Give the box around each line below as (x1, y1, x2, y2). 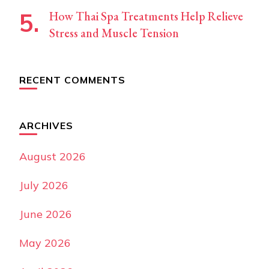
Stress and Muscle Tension (49, 25, 179, 41)
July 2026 (19, 178, 68, 193)
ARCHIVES (19, 119, 73, 132)
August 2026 (19, 150, 86, 164)
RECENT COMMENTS (19, 74, 125, 86)
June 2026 (19, 207, 72, 222)
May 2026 (19, 236, 71, 250)
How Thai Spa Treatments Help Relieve (49, 8, 243, 25)
